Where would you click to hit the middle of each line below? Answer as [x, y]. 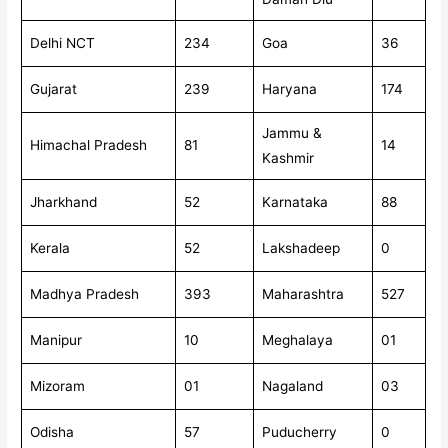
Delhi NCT [63, 43]
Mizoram [58, 386]
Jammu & [292, 133]
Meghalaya [298, 340]
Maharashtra [303, 294]
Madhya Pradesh [85, 294]
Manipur [56, 340]
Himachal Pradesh [89, 145]
